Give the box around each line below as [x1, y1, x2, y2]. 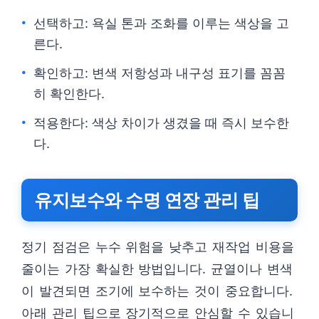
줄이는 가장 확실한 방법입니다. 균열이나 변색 [21, 261, 293, 276]
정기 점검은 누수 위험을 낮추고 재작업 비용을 [21, 239, 294, 254]
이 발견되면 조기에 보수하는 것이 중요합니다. [21, 283, 293, 298]
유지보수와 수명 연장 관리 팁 [34, 189, 259, 211]
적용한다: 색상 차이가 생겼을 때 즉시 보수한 [33, 115, 289, 130]
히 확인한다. [33, 86, 105, 101]
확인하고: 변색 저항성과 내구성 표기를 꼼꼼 [33, 66, 286, 80]
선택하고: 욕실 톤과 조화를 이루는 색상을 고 [33, 16, 289, 31]
